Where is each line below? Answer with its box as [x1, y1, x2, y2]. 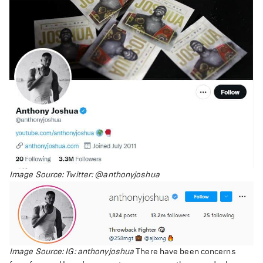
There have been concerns [136, 246, 236, 257]
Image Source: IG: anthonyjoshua [9, 246, 136, 257]
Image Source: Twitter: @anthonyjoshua [9, 170, 160, 180]
